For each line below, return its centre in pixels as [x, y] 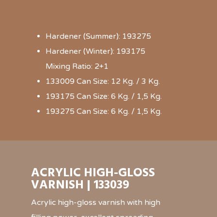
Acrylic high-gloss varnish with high [96, 202]
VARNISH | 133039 [80, 185]
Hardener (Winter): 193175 [95, 51]
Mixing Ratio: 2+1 [77, 66]
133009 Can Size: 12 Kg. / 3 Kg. [103, 81]
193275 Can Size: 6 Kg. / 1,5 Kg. [104, 111]
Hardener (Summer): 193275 [98, 36]
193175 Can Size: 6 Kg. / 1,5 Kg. [104, 96]
